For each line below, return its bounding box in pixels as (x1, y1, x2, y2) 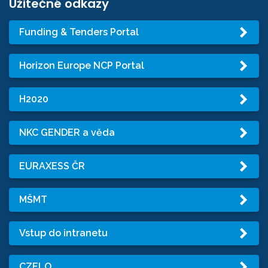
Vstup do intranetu (19, 227, 108, 239)
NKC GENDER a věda (19, 127, 115, 139)
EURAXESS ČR (19, 160, 85, 172)
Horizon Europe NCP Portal (19, 60, 144, 72)
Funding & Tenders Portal (19, 26, 139, 38)
